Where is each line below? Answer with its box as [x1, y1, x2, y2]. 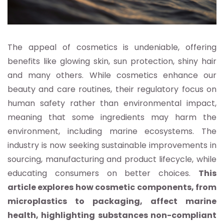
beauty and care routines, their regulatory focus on [7, 83, 216, 95]
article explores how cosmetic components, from [7, 181, 216, 193]
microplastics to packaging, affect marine [7, 195, 216, 207]
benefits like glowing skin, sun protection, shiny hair [7, 55, 216, 67]
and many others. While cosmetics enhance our [7, 69, 216, 81]
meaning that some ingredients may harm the [7, 111, 216, 123]
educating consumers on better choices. [7, 167, 198, 179]
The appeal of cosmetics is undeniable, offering [7, 41, 216, 53]
